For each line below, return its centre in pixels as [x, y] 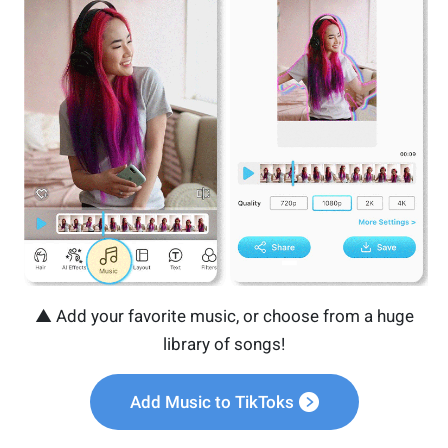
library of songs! [224, 343]
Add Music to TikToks [211, 401]
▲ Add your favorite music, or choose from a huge [224, 315]
